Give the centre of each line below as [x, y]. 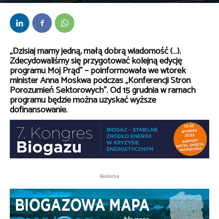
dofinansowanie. [39, 110]
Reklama [109, 176]
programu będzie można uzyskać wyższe [83, 100]
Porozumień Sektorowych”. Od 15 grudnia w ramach [103, 90]
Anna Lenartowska [46, 6]
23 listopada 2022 [96, 7]
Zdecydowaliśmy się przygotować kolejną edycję [96, 61]
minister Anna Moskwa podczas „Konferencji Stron [100, 81]
